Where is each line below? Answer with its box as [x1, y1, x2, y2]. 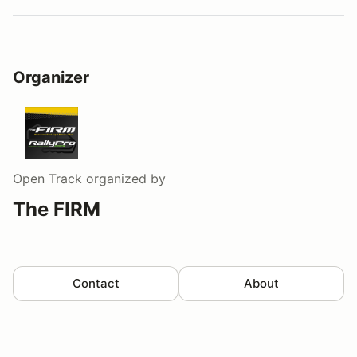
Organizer [13, 67, 89, 87]
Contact [72, 275, 120, 291]
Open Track [13, 170, 82, 186]
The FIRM [13, 197, 100, 221]
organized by [82, 170, 166, 186]
